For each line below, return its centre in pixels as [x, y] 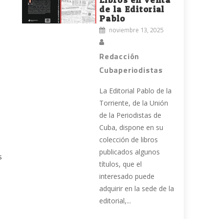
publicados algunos [130, 152]
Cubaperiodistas [131, 70]
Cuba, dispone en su [131, 128]
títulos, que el [121, 164]
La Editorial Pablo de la [136, 91]
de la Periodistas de [131, 115]
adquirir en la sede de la [137, 189]
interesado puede [127, 176]
